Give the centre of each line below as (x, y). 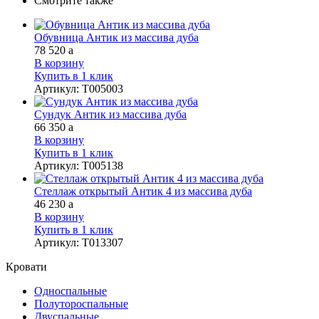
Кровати (26, 266)
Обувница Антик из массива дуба (116, 37)
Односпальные (70, 291)
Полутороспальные (81, 303)
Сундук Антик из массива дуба (110, 114)
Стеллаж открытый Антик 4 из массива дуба (143, 191)
